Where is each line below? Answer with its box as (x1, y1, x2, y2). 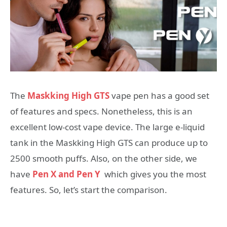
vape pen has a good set (109, 90, 209, 102)
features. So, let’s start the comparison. (10, 184, 167, 196)
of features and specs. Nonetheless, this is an (10, 105, 193, 118)
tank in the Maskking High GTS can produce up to (10, 137, 208, 149)
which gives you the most (102, 168, 206, 180)
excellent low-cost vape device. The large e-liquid (10, 121, 205, 133)
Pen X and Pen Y (32, 168, 100, 180)
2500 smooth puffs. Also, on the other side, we (10, 153, 197, 165)
